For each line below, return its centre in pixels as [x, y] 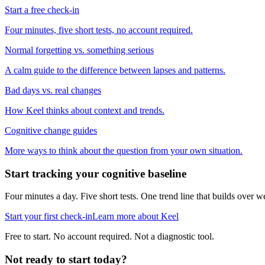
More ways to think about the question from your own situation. [124, 150]
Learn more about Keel [135, 216]
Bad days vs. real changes [53, 90]
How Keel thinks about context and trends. [85, 110]
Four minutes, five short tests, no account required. [99, 30]
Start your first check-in [49, 216]
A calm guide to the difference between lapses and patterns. [115, 70]
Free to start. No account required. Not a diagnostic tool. [109, 237]
